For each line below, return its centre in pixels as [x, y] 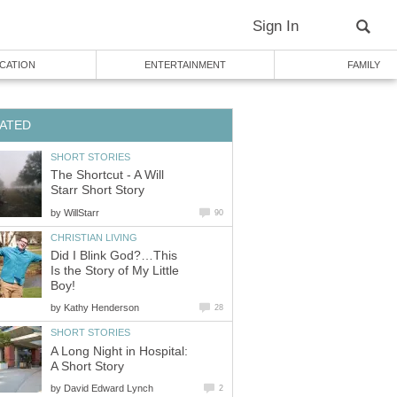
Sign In [276, 26]
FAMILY [363, 65]
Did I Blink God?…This [114, 256]
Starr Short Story [97, 191]
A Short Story [87, 366]
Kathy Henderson [101, 308]
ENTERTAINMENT [185, 65]
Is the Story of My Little [115, 271]
